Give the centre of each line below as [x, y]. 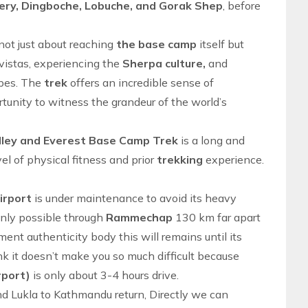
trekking [181, 159]
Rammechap [141, 217]
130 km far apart [218, 217]
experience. [235, 159]
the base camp [156, 44]
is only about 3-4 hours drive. [106, 275]
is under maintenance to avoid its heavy [135, 198]
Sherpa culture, [165, 63]
